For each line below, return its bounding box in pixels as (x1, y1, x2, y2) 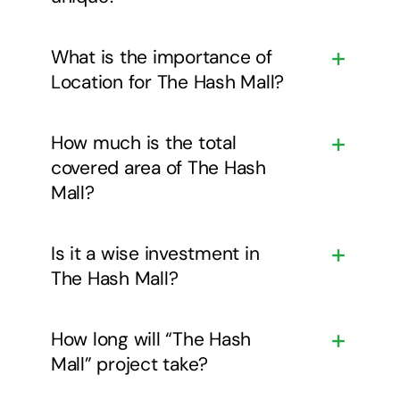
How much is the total (50, 129, 237, 155)
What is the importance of (50, 44, 272, 70)
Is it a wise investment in (50, 240, 260, 266)
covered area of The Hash (50, 154, 266, 180)
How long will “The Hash (50, 326, 252, 352)
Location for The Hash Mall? (50, 69, 285, 95)
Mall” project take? (50, 351, 209, 377)
